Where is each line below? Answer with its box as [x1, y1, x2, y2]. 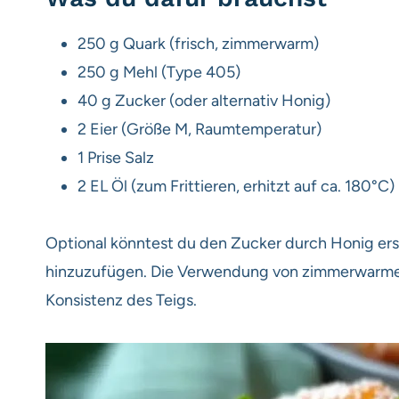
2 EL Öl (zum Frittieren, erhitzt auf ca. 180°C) [77, 175, 395, 196]
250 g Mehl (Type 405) [77, 61, 240, 82]
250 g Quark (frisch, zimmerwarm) [77, 33, 319, 53]
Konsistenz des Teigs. [45, 289, 197, 310]
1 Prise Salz [77, 147, 154, 167]
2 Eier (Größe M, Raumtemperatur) [77, 118, 322, 139]
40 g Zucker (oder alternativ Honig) [77, 90, 330, 110]
